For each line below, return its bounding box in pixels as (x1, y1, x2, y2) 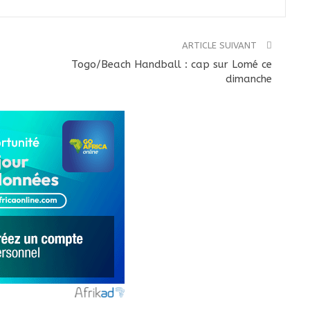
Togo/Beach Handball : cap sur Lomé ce (71, 57, 273, 71)
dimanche (226, 72, 273, 85)
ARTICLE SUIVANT (182, 39, 260, 51)
